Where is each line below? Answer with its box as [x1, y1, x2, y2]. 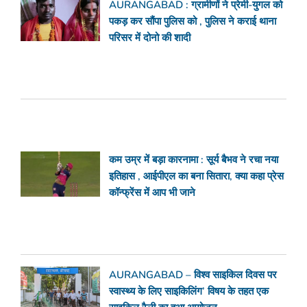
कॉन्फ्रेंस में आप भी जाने [109, 186, 196, 200]
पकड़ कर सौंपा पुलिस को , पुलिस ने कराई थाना [109, 14, 277, 28]
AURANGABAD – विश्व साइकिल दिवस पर [109, 268, 278, 282]
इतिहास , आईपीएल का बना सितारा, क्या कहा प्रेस [109, 169, 284, 184]
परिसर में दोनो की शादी [109, 30, 191, 45]
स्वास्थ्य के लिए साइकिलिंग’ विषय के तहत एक [109, 284, 269, 299]
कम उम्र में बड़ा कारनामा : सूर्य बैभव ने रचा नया [109, 153, 279, 167]
